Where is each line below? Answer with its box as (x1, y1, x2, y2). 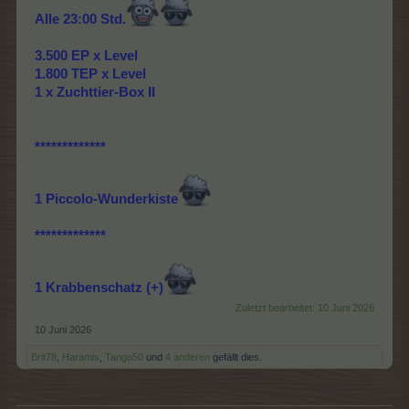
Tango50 (105, 351, 143, 363)
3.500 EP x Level (35, 48, 138, 64)
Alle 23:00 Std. (35, 12, 126, 27)
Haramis (62, 351, 100, 363)
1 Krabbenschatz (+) (35, 280, 163, 296)
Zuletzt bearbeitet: (236, 302, 318, 314)
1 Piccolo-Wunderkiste (35, 192, 178, 207)
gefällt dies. (210, 351, 262, 363)
